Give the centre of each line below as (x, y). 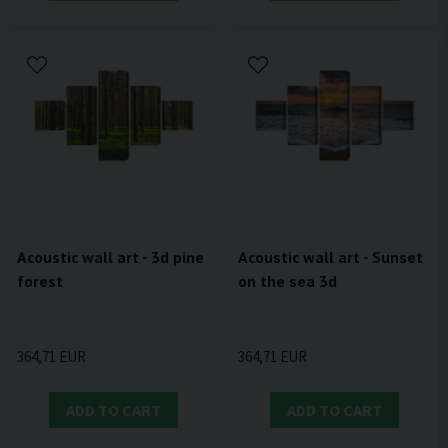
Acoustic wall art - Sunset (330, 257)
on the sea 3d (287, 281)
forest (40, 281)
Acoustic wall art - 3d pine (110, 257)
